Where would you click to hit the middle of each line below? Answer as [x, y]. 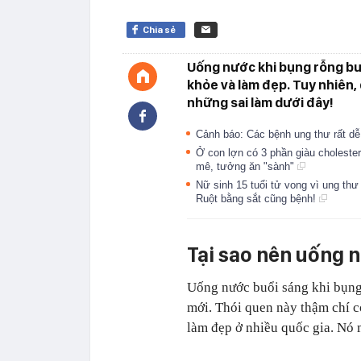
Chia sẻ [159, 30]
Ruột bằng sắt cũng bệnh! [257, 199]
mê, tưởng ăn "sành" [247, 166]
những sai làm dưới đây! [260, 102]
